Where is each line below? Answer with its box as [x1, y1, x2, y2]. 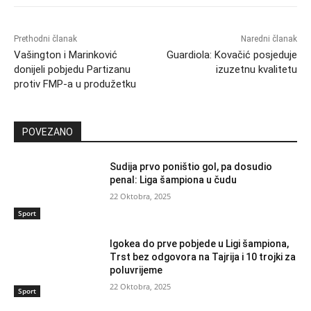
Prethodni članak [14, 33, 77, 44]
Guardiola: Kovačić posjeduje [166, 48, 297, 61]
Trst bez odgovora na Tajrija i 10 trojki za [110, 251, 296, 263]
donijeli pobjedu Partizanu [14, 62, 131, 76]
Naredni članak [240, 33, 297, 44]
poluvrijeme [110, 264, 163, 276]
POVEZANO [22, 126, 73, 137]
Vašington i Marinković [14, 48, 117, 61]
